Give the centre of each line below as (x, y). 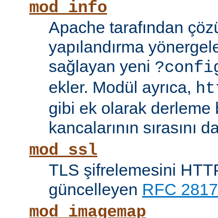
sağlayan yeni (102, 66)
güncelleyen (95, 190)
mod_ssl (63, 151)
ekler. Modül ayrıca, (122, 87)
